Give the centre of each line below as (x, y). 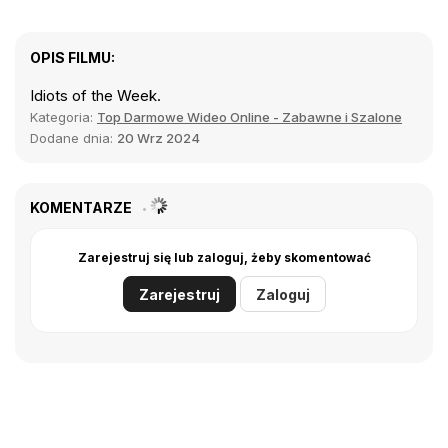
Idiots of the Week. (95, 96)
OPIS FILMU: (72, 58)
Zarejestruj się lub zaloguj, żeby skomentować (224, 258)
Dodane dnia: (73, 138)
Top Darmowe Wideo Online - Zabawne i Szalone (249, 117)
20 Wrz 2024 (158, 138)
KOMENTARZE (82, 208)
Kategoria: (63, 117)
